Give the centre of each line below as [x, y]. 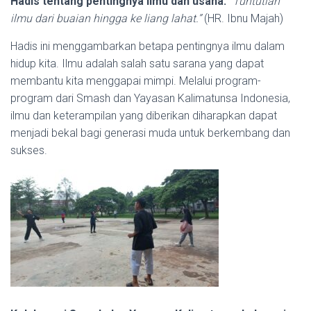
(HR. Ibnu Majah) [242, 18]
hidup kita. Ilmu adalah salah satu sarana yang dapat [137, 64]
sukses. [29, 150]
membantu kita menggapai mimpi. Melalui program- [136, 81]
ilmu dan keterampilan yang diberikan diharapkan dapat [144, 116]
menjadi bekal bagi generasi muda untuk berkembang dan [150, 133]
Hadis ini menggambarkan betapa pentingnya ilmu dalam [148, 46]
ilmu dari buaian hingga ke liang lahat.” [106, 18]
